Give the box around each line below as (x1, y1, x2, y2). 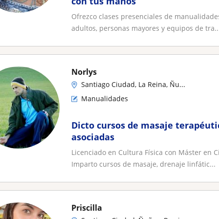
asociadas (71, 131, 114, 143)
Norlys (71, 66, 97, 77)
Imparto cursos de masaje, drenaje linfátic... (71, 159, 216, 169)
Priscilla (71, 202, 102, 213)
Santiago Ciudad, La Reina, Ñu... (81, 80, 185, 89)
